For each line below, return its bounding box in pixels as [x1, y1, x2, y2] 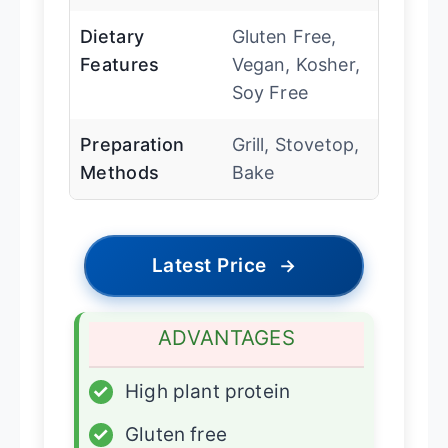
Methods [80, 162, 160, 184]
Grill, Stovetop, [231, 134, 360, 156]
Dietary [80, 26, 145, 48]
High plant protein [125, 380, 291, 404]
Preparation [80, 134, 185, 156]
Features [80, 54, 160, 76]
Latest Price [151, 254, 267, 278]
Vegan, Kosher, [231, 54, 360, 76]
